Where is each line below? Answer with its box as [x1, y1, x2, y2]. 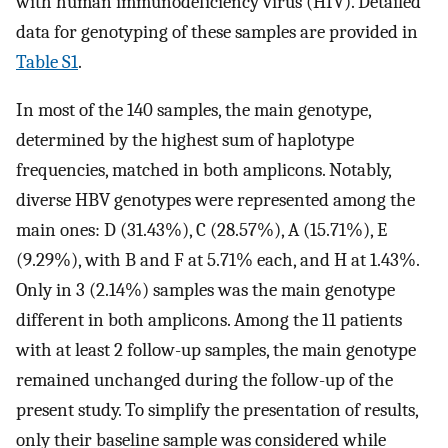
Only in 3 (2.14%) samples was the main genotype [16, 279, 395, 302]
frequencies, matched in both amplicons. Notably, [16, 159, 391, 182]
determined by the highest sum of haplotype [16, 129, 354, 152]
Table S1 [16, 50, 78, 73]
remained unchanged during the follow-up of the [16, 369, 393, 392]
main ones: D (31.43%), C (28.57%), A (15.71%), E [16, 219, 387, 242]
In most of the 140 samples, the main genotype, [16, 99, 371, 122]
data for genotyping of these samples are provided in [16, 20, 418, 43]
